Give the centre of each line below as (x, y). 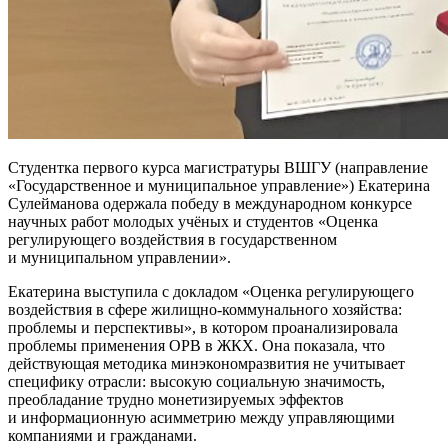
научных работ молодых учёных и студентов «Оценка (193, 221)
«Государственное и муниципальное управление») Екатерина (219, 185)
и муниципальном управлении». (119, 257)
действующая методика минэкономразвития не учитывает (206, 363)
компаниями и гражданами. (102, 435)
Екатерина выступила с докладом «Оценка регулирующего (211, 291)
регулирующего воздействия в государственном (172, 239)
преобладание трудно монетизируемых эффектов (176, 399)
